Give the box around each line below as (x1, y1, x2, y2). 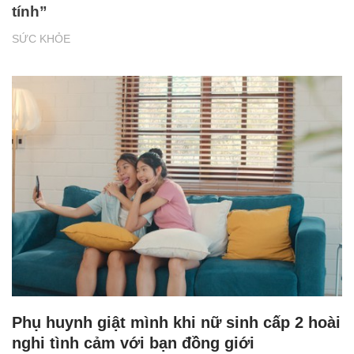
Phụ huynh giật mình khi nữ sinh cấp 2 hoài (12, 313, 341, 331)
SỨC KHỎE (12, 32, 70, 46)
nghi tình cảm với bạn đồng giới (12, 333, 254, 352)
